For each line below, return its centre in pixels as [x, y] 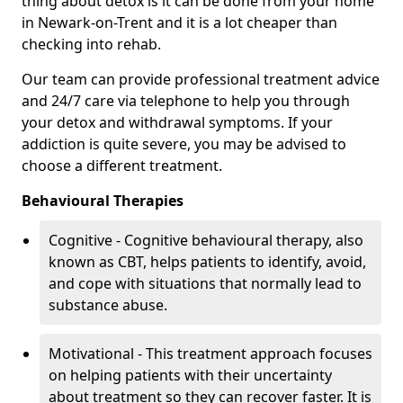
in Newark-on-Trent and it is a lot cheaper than [179, 23]
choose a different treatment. [122, 166]
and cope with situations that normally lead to [205, 284]
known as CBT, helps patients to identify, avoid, [207, 262]
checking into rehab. [91, 45]
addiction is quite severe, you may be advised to [184, 144]
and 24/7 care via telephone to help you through [186, 101]
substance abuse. [108, 305]
